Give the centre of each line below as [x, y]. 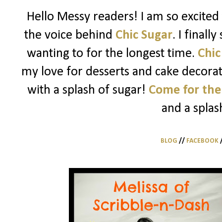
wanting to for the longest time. [112, 54]
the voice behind [70, 36]
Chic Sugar [144, 36]
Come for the [185, 91]
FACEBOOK [202, 141]
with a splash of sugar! [88, 91]
